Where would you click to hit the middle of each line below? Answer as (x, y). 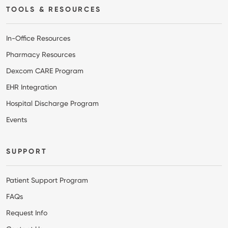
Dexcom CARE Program (45, 70)
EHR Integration (32, 87)
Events (17, 119)
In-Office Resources (38, 38)
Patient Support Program (47, 180)
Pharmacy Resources (41, 54)
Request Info (27, 212)
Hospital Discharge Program (52, 103)
